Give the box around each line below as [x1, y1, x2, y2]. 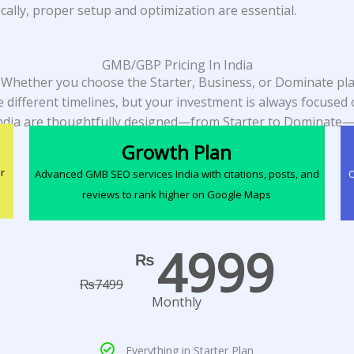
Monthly [152, 293, 202, 311]
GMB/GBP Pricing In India [101, 55, 253, 73]
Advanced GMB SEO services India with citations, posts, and [34, 167, 319, 182]
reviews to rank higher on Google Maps [82, 187, 272, 202]
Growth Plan [122, 139, 232, 166]
